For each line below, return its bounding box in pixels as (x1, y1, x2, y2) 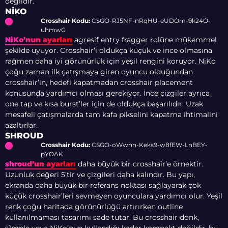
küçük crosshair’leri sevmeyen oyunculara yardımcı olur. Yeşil (5, 191, 222, 201)
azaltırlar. (5, 121, 38, 130)
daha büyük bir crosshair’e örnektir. (76, 159, 203, 169)
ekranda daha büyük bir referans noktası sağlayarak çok (5, 181, 201, 190)
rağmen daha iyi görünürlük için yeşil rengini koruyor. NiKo (5, 56, 216, 66)
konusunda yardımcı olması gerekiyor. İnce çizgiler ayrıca (5, 89, 210, 98)
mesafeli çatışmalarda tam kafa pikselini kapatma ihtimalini (5, 110, 218, 120)
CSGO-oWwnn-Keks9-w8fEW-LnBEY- (90, 141, 208, 149)
